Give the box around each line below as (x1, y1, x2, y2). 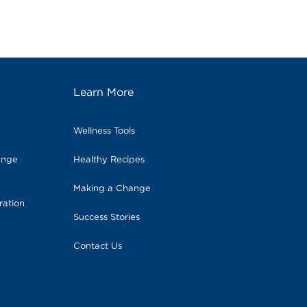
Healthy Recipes (73, 155, 145, 164)
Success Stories (73, 212, 140, 222)
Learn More (73, 86, 134, 98)
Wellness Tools (73, 126, 135, 136)
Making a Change (73, 184, 151, 193)
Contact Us (73, 241, 122, 251)
